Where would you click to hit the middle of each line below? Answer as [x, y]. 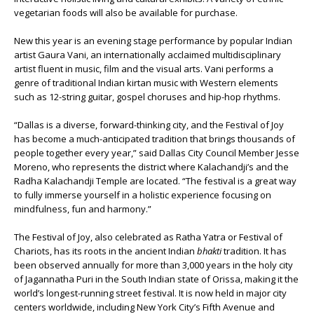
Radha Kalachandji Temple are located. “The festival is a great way [155, 181]
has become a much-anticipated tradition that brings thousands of [155, 139]
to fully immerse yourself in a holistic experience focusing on [143, 195]
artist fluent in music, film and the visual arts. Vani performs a [144, 69]
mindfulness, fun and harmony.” [83, 209]
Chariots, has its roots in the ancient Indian [105, 251]
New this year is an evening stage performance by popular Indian [153, 41]
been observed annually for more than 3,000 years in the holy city [153, 265]
